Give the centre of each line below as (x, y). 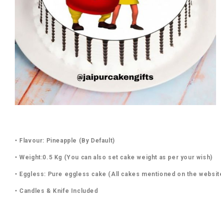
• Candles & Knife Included (56, 191)
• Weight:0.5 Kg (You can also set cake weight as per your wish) (114, 157)
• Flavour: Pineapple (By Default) (65, 141)
